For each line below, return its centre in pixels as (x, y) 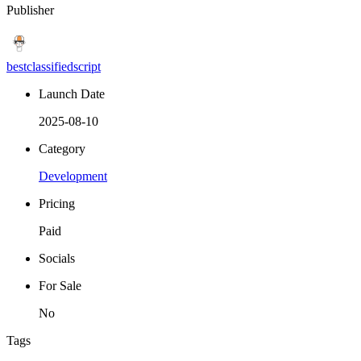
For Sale (60, 285)
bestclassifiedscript (54, 66)
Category (62, 148)
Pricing (57, 203)
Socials (57, 258)
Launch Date (72, 93)
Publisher (30, 10)
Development (73, 176)
